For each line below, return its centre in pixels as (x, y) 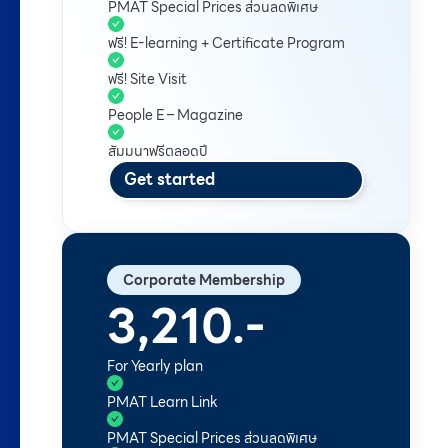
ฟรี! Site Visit (147, 79)
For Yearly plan (155, 366)
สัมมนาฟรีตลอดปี (158, 151)
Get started (169, 180)
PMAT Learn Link (162, 402)
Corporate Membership (204, 280)
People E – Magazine (175, 115)
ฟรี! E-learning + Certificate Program (226, 43)
